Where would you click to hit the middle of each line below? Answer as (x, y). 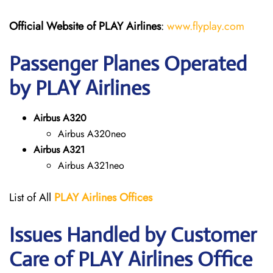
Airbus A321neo (91, 165)
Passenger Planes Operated (128, 64)
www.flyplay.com (206, 26)
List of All (32, 197)
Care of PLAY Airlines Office (131, 259)
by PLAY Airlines (80, 88)
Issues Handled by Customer (133, 235)
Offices (136, 197)
